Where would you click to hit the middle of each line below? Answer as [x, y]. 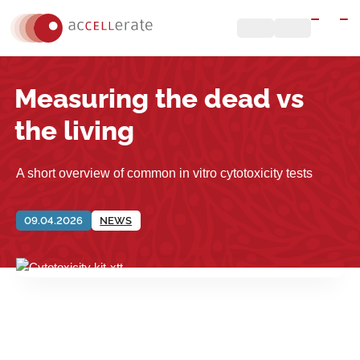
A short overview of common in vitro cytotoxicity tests [164, 174]
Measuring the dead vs [160, 99]
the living [75, 131]
